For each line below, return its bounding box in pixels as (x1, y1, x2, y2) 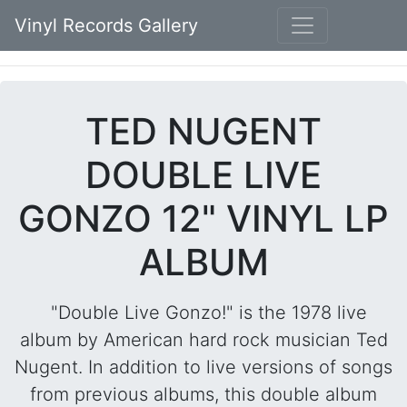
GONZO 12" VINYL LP (18, 196, 389, 241)
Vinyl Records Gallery (15, 15, 198, 36)
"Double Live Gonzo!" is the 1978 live (40, 302, 367, 323)
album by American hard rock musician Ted (19, 329, 388, 351)
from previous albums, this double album (30, 383, 377, 405)
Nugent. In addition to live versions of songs (15, 356, 392, 378)
